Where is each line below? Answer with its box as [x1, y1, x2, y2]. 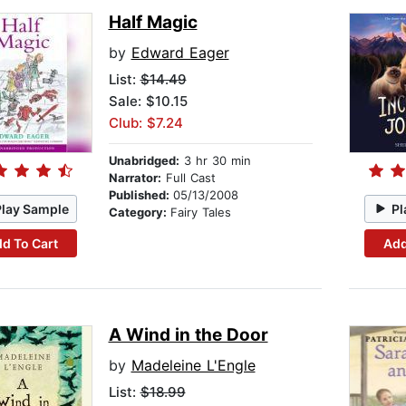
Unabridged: [108, 153, 179, 169]
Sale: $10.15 [108, 92, 188, 111]
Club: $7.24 [108, 114, 183, 132]
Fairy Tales [169, 205, 231, 220]
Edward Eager [130, 43, 229, 63]
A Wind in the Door [108, 324, 268, 346]
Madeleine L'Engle [130, 356, 256, 375]
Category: [108, 205, 170, 220]
